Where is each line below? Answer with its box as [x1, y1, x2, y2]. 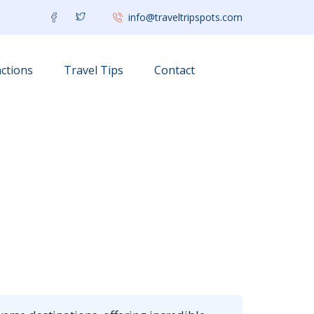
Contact [154, 62, 195, 78]
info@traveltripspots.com [128, 11, 243, 24]
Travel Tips [64, 62, 123, 78]
